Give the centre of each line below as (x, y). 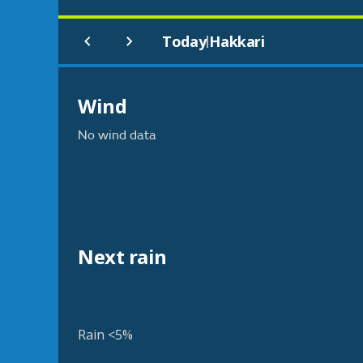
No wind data (117, 135)
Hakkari (237, 41)
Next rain (122, 256)
